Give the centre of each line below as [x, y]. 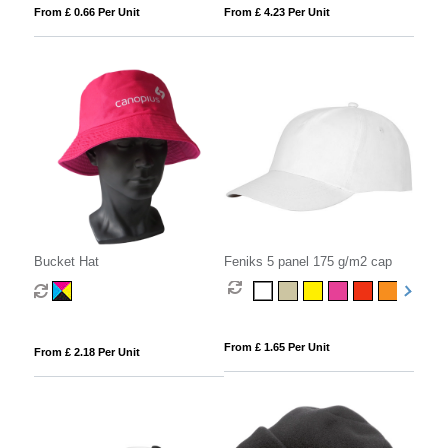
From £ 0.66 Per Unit [86, 11]
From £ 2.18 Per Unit [86, 352]
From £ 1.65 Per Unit [276, 347]
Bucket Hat [66, 262]
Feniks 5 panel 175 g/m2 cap [307, 262]
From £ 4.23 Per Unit [276, 11]
